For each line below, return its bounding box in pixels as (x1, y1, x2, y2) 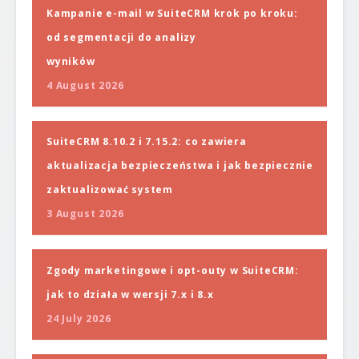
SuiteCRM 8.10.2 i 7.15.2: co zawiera (46, 135, 247, 149)
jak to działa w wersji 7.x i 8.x (46, 287, 214, 301)
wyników (46, 54, 95, 68)
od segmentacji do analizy (46, 30, 197, 44)
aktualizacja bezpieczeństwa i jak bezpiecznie (46, 159, 314, 173)
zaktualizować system (46, 183, 173, 197)
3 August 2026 (46, 207, 124, 221)
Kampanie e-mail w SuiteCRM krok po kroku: (46, 6, 298, 20)
